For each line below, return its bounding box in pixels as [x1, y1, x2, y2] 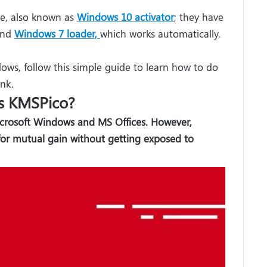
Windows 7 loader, [14, 26, 97, 40]
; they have [174, 10, 223, 23]
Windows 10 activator [77, 10, 174, 23]
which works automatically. [100, 26, 221, 40]
